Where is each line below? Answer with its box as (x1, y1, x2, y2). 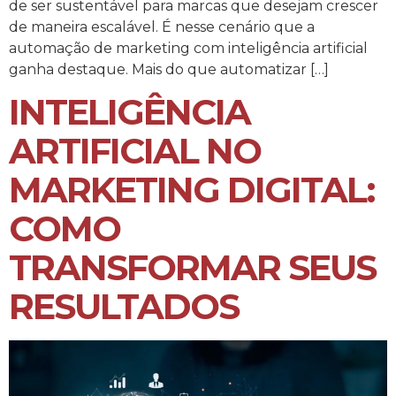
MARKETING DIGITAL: (9, 168, 374, 212)
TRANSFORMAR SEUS (9, 246, 376, 290)
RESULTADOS (9, 285, 239, 329)
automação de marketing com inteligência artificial (9, 40, 368, 57)
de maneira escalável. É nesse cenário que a (9, 19, 315, 36)
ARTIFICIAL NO (9, 129, 261, 173)
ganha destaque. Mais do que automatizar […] (9, 61, 329, 79)
